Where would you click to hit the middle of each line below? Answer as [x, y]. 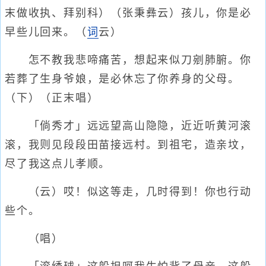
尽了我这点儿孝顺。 [58, 164]
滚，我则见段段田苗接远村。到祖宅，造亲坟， [128, 145]
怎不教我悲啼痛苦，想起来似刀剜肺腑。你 [128, 60]
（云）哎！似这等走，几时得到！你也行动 [128, 192]
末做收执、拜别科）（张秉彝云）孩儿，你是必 [128, 13]
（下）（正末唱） [52, 98]
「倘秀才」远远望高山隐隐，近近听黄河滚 [128, 126]
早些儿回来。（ [46, 32]
